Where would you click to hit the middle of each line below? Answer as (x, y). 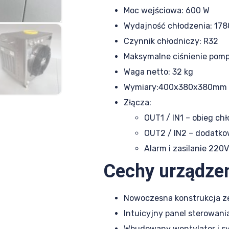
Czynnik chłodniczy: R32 (171, 41)
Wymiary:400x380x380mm (175, 87)
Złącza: (138, 103)
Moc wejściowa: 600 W (167, 11)
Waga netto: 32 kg (158, 72)
